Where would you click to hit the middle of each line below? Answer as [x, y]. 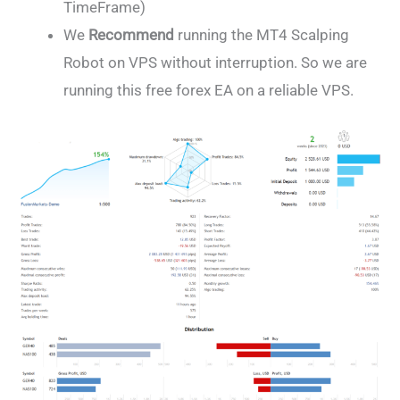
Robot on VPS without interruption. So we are [215, 63]
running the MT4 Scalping [262, 35]
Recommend [131, 35]
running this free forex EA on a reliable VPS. [208, 91]
